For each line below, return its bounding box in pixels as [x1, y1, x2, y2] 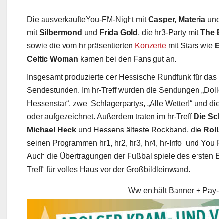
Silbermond [39, 33, 82, 42]
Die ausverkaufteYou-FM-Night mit [27, 20, 148, 29]
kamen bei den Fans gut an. [78, 60, 176, 68]
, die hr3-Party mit [138, 33, 200, 42]
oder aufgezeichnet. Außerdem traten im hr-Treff [27, 117, 194, 126]
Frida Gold [99, 33, 138, 42]
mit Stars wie [166, 46, 215, 55]
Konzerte [135, 46, 166, 55]
